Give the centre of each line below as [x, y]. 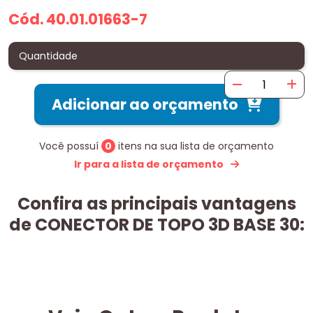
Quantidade [48, 56]
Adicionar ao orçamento [145, 105]
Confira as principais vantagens [156, 204]
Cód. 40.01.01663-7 [78, 20]
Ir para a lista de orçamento [149, 165]
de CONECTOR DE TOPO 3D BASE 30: [156, 225]
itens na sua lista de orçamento [195, 146]
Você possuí [70, 146]
